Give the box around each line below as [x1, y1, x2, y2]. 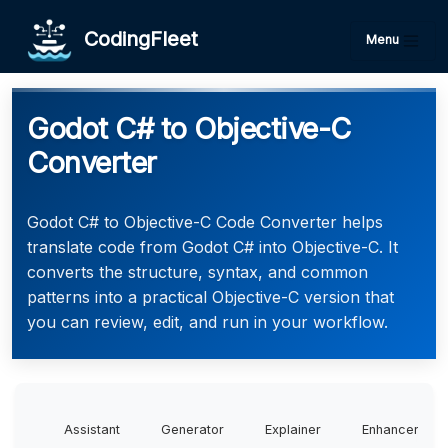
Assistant [64, 422, 120, 437]
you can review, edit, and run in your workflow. [27, 312, 388, 332]
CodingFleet [72, 26, 198, 51]
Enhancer [362, 422, 419, 437]
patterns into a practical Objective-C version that [27, 287, 394, 307]
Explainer [265, 422, 321, 437]
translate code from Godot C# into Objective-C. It [27, 237, 398, 257]
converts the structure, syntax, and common [27, 262, 368, 282]
